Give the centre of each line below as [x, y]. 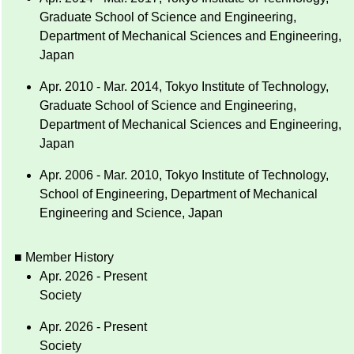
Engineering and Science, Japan [131, 213]
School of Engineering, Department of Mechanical [179, 194]
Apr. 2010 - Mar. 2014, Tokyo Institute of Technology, [184, 87]
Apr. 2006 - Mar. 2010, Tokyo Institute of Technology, [184, 175]
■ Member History [64, 258]
